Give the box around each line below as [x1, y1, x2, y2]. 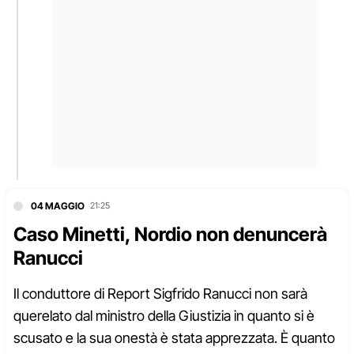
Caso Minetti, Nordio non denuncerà [13, 223, 327, 247]
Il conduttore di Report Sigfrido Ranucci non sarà [13, 285, 307, 303]
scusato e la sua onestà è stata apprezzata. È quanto [13, 330, 335, 347]
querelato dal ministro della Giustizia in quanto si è [13, 307, 314, 325]
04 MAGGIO [31, 200, 85, 213]
